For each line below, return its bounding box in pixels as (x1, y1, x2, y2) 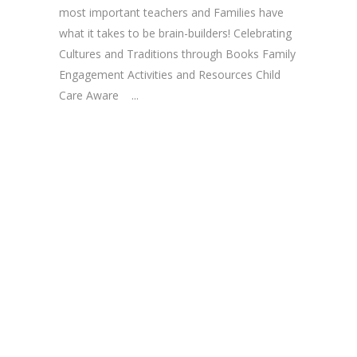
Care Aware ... (59, 87, 139, 103)
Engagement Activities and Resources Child (59, 66, 280, 82)
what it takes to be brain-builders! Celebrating (59, 25, 292, 41)
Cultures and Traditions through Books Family (59, 45, 296, 61)
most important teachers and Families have (59, 4, 284, 20)
